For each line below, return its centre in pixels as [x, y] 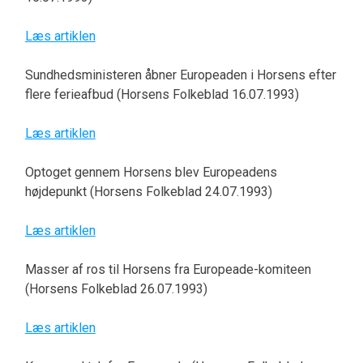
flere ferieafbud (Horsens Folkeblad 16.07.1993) [162, 95]
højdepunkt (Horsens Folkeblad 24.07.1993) [148, 192]
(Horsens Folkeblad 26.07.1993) [116, 289]
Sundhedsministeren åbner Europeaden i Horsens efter [180, 75]
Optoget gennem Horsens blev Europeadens [151, 173]
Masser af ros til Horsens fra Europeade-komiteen [168, 270]
